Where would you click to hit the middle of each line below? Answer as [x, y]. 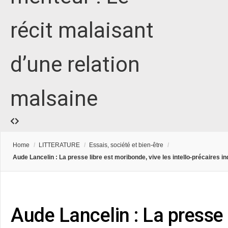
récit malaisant [82, 31]
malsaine [54, 99]
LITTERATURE [59, 145]
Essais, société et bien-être [126, 145]
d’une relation [75, 65]
